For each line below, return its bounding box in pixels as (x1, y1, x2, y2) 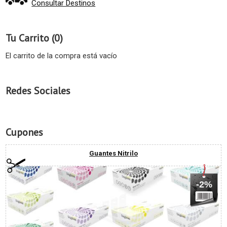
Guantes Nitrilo (89, 149, 138, 158)
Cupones (6, 126, 43, 139)
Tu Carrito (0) (6, 31, 63, 45)
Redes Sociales (6, 84, 70, 98)
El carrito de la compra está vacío (6, 51, 117, 61)
